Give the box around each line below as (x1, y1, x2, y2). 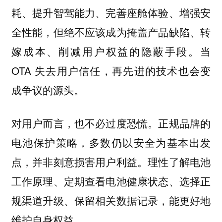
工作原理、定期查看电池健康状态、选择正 (11, 173, 211, 188)
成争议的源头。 (11, 82, 84, 98)
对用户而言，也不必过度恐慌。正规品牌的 (11, 115, 211, 130)
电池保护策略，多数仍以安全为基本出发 (11, 134, 211, 150)
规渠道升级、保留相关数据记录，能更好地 (11, 192, 211, 208)
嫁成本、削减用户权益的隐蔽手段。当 (11, 44, 211, 59)
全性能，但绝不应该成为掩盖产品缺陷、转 (11, 24, 211, 40)
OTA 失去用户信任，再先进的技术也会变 (11, 63, 211, 78)
